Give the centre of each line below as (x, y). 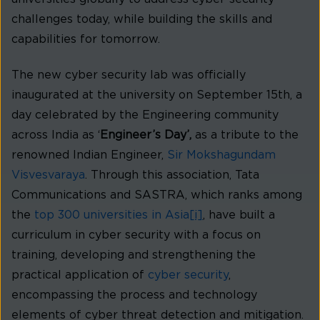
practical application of (78, 275)
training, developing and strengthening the (134, 255)
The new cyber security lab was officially (129, 75)
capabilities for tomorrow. (86, 39)
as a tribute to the (247, 135)
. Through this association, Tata (172, 175)
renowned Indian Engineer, (87, 155)
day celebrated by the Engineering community (145, 115)
